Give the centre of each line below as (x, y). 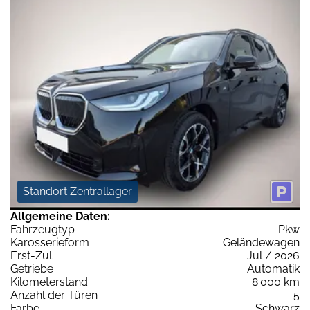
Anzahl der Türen (54, 295)
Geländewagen (261, 243)
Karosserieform (50, 243)
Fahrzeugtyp (43, 230)
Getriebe (32, 269)
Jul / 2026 (273, 256)
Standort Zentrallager (77, 192)
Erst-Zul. (32, 256)
